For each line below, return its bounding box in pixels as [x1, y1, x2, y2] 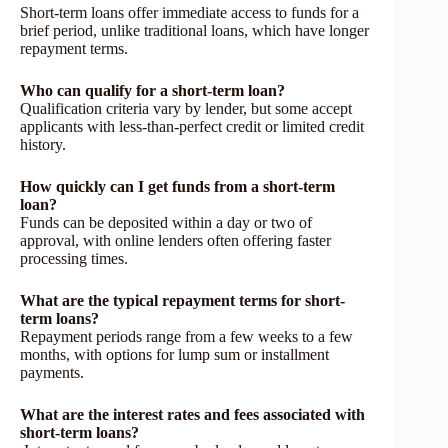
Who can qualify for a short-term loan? [20, 82, 285, 100]
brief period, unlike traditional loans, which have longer [20, 22, 369, 40]
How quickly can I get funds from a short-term [20, 178, 335, 196]
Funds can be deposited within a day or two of [20, 214, 312, 232]
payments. [20, 364, 84, 382]
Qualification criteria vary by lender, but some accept [20, 100, 352, 118]
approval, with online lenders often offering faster [20, 232, 331, 250]
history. [20, 136, 66, 154]
